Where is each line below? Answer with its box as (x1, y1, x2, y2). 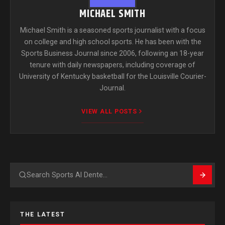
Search (18, 175, 42, 185)
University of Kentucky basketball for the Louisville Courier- (19, 72, 206, 80)
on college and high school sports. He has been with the (24, 37, 201, 46)
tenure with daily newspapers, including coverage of (30, 60, 195, 69)
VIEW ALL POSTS (81, 107, 137, 116)
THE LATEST (20, 210, 65, 218)
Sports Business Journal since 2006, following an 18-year (21, 49, 204, 57)
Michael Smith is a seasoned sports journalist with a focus (20, 26, 205, 34)
